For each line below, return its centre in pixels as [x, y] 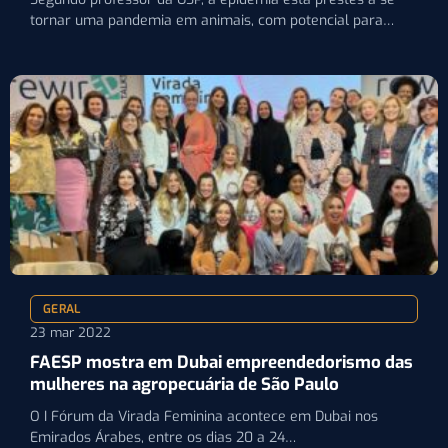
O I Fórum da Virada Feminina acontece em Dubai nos [204, 416]
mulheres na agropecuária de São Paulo [184, 384]
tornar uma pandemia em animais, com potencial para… [212, 20]
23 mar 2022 [70, 332]
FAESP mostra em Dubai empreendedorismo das [221, 362]
